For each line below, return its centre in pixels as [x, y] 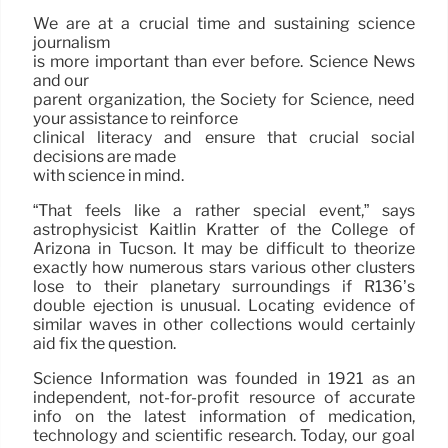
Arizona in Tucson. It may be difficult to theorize [224, 248]
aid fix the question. [104, 343]
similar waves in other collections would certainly [224, 324]
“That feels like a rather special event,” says [224, 210]
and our [61, 80]
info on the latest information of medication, [224, 416]
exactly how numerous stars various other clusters [224, 267]
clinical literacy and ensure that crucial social [224, 137]
